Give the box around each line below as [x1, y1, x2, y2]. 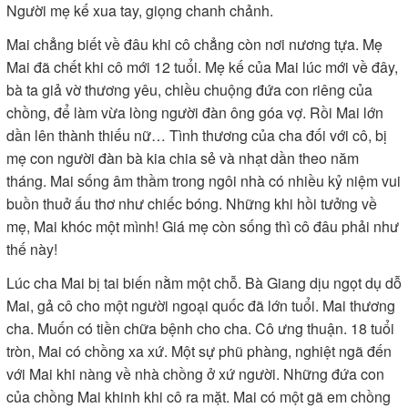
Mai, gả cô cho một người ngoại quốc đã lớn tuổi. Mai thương [6, 295, 395, 316]
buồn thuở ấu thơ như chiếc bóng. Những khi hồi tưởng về [6, 193, 377, 214]
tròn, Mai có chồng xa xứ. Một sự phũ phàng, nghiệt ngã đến [6, 341, 392, 362]
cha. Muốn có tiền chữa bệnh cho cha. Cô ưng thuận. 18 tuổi [6, 318, 394, 339]
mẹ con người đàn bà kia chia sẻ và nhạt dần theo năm [6, 148, 359, 168]
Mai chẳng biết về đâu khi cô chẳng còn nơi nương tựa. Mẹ [6, 34, 382, 55]
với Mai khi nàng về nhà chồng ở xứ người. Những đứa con [6, 363, 384, 384]
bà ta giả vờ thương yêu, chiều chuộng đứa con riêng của [6, 79, 372, 100]
